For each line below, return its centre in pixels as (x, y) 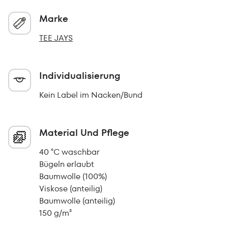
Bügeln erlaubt (67, 164)
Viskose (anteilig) (71, 189)
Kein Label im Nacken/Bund (91, 95)
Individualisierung (80, 76)
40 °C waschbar (69, 152)
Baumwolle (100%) (73, 176)
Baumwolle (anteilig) (77, 201)
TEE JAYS (56, 38)
